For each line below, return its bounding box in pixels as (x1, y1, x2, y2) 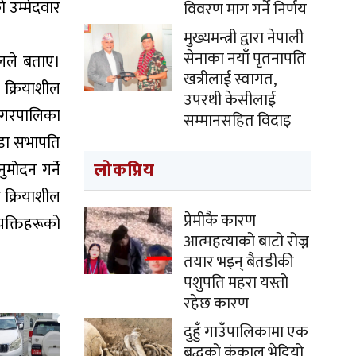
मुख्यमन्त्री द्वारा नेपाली (184, 25, 304, 52)
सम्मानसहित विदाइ (184, 107, 291, 134)
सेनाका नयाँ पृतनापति (184, 45, 306, 72)
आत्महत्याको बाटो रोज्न (184, 228, 309, 255)
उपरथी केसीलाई (184, 87, 276, 114)
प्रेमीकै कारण (184, 207, 256, 234)
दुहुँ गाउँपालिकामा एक (184, 319, 308, 346)
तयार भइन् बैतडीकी (184, 249, 294, 276)
